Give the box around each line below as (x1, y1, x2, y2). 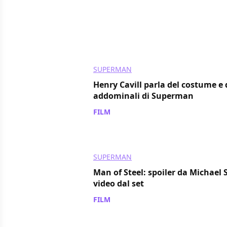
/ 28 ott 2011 (112, 194, 155, 204)
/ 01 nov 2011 (112, 106, 158, 117)
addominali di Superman (93, 90, 194, 101)
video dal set (93, 177, 144, 189)
